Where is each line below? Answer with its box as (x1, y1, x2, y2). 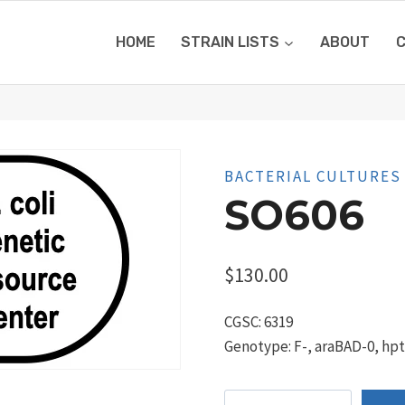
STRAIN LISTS (181, 33, 280, 52)
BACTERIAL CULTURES (223, 165, 401, 186)
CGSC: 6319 (223, 312, 293, 333)
